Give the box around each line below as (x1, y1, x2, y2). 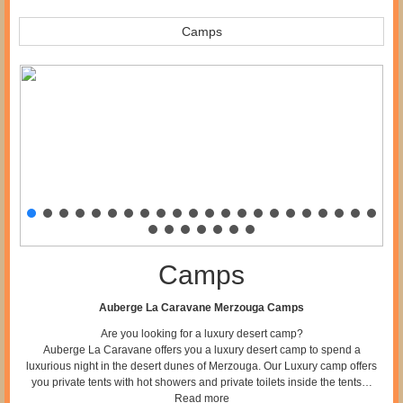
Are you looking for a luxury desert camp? (100, 327, 303, 340)
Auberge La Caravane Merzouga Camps (99, 300, 304, 314)
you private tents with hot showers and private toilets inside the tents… (31, 375, 372, 389)
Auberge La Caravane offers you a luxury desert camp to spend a (42, 343, 361, 356)
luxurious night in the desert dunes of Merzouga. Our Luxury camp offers (26, 359, 377, 372)
